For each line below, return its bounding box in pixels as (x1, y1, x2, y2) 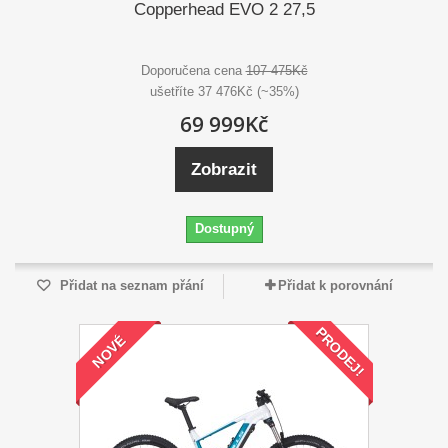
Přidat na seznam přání (56, 278, 204, 294)
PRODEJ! (312, 324, 368, 380)
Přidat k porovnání (277, 278, 393, 294)
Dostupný (194, 221, 254, 237)
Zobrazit (191, 160, 257, 180)
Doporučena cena (140, 63, 246, 79)
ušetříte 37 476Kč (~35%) (149, 84, 299, 100)
